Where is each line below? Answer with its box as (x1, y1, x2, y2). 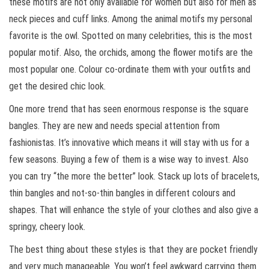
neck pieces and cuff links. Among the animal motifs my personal (9, 13, 252, 25)
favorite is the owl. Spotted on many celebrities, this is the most (9, 30, 252, 42)
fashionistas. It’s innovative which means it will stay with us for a (9, 137, 249, 149)
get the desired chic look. (9, 80, 106, 92)
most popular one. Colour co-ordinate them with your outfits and (9, 64, 250, 76)
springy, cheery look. (9, 221, 85, 233)
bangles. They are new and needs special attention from (9, 120, 220, 132)
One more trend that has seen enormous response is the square (9, 103, 249, 115)
